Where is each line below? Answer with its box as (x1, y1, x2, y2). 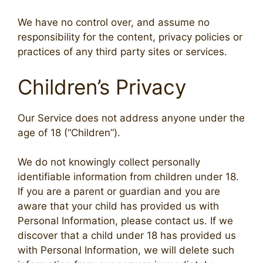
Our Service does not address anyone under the (18, 112, 245, 124)
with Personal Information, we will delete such (18, 244, 234, 257)
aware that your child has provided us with (18, 200, 219, 213)
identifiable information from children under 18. (18, 171, 239, 183)
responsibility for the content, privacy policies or (18, 31, 242, 43)
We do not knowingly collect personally (18, 156, 200, 168)
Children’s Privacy (18, 74, 186, 99)
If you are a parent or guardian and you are (18, 186, 220, 198)
